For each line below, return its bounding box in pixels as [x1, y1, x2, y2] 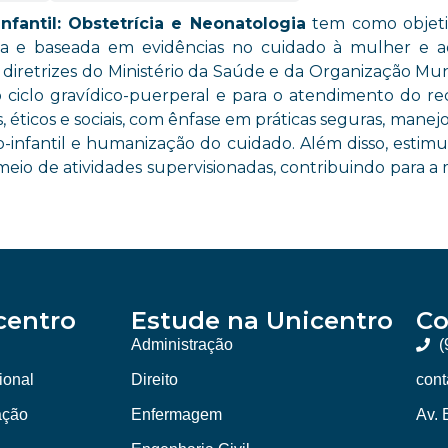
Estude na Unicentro [131, 305, 394, 335]
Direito [131, 370, 179, 388]
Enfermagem [131, 405, 223, 423]
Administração [131, 335, 234, 353]
